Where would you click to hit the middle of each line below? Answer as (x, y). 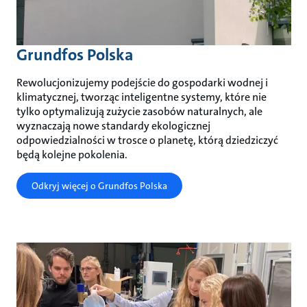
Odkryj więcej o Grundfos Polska (99, 185)
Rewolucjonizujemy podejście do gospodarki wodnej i (142, 82)
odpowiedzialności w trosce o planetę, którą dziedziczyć (147, 140)
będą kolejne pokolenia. (72, 154)
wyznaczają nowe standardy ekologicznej (113, 125)
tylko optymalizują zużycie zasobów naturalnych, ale (139, 111)
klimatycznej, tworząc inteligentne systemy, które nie (141, 97)
